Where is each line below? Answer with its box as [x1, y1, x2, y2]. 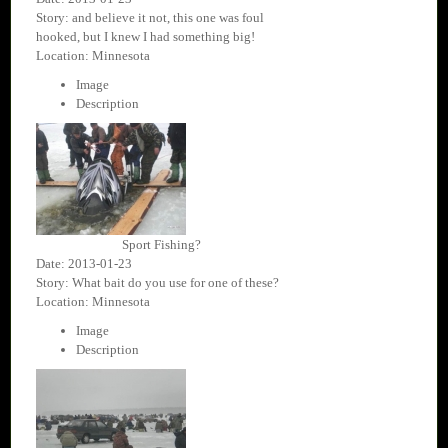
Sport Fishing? [121, 237, 201, 253]
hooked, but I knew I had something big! [36, 29, 255, 45]
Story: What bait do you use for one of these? [36, 275, 279, 291]
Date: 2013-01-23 [36, 256, 132, 272]
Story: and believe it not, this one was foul [36, 10, 264, 26]
